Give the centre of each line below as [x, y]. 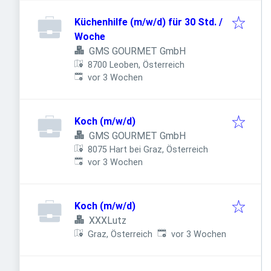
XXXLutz [108, 220]
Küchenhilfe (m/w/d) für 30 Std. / [149, 22]
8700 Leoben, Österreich [136, 65]
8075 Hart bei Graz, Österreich [148, 150]
